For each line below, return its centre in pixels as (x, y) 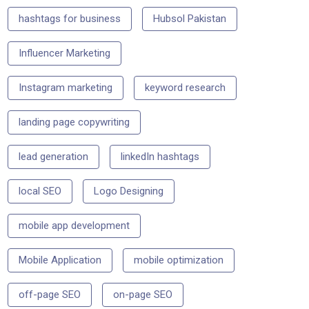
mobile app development (74, 225)
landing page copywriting (74, 122)
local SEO (40, 191)
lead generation (53, 156)
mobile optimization (178, 260)
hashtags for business (69, 18)
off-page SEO (49, 294)
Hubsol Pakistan (189, 18)
